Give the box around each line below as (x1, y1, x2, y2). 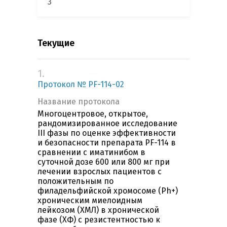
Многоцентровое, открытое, (37, 109, 148, 119)
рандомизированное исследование (37, 119, 177, 129)
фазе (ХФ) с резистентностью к (37, 215, 160, 225)
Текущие (37, 37, 74, 49)
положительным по (37, 176, 113, 186)
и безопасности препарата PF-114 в (37, 138, 176, 148)
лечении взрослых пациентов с (37, 167, 162, 177)
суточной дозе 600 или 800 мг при (37, 157, 170, 167)
